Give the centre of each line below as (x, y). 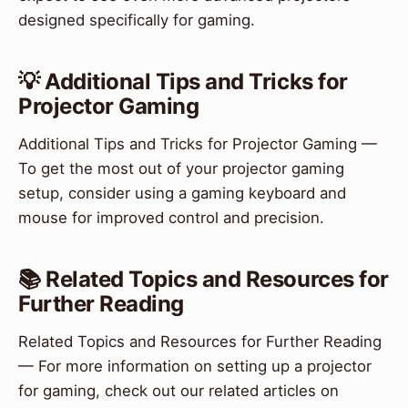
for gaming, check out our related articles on (178, 391)
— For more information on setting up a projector (195, 367)
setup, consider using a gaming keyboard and (182, 194)
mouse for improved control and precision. (171, 218)
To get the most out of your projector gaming (181, 169)
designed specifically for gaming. (137, 20)
